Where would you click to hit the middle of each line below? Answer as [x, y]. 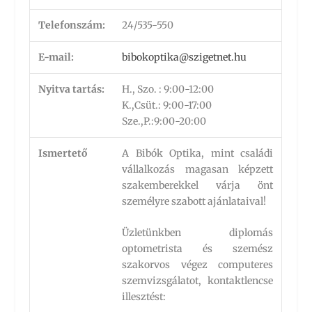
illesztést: [144, 297]
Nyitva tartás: [72, 89]
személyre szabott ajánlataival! [194, 201]
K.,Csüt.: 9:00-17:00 [167, 105]
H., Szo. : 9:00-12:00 [168, 89]
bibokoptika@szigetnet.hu [185, 57]
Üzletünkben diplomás [198, 233]
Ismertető [63, 153]
